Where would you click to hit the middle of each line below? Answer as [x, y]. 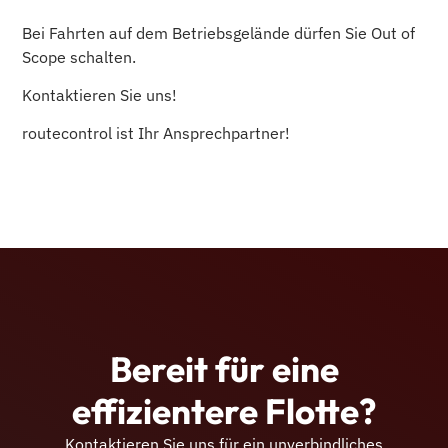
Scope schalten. [79, 56]
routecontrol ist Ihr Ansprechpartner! [156, 133]
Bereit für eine [224, 369]
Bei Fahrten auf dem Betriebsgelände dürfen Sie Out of [219, 32]
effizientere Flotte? [224, 411]
